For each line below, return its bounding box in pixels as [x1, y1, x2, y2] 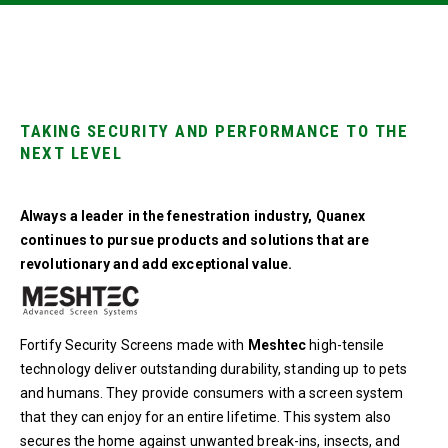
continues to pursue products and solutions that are [20, 232, 370, 248]
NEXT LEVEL [20, 143, 122, 163]
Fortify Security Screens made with [20, 336, 248, 353]
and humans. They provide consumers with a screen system [20, 384, 404, 401]
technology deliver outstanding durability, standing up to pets [20, 360, 408, 377]
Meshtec [247, 336, 310, 353]
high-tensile [309, 336, 385, 353]
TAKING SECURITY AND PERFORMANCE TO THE [20, 121, 408, 141]
